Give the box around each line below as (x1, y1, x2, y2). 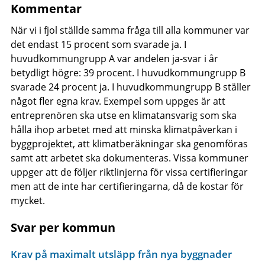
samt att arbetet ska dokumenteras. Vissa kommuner (10, 151, 248, 164)
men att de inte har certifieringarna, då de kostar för (10, 179, 244, 193)
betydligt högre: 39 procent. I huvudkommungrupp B (10, 66, 245, 79)
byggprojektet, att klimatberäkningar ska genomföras (10, 137, 248, 150)
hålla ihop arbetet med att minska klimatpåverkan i (10, 122, 237, 136)
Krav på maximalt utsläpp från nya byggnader (10, 247, 232, 261)
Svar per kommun (10, 219, 115, 235)
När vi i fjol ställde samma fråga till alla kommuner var (10, 23, 250, 37)
